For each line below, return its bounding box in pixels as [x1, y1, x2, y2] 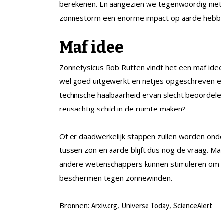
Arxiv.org [91, 201, 117, 211]
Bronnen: [59, 200, 91, 211]
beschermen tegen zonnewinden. [59, 173, 172, 183]
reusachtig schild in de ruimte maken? [59, 104, 185, 114]
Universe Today [121, 201, 169, 211]
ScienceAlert [173, 201, 212, 211]
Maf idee [59, 38, 124, 57]
